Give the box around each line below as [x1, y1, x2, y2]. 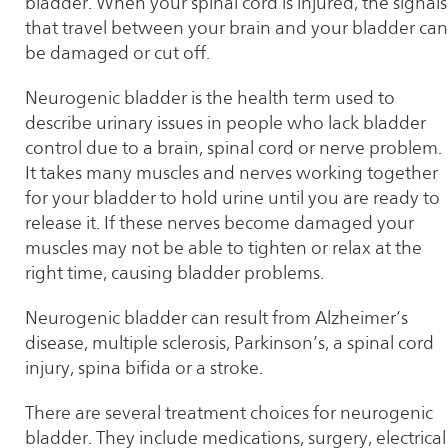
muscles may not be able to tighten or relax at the [25, 237, 422, 259]
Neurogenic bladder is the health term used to [25, 87, 395, 109]
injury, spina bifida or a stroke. [25, 357, 263, 379]
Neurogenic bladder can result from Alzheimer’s [25, 307, 408, 329]
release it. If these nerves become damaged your [25, 212, 414, 234]
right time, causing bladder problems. [25, 262, 328, 284]
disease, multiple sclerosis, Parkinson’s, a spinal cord [25, 332, 434, 354]
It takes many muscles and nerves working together [25, 162, 438, 184]
